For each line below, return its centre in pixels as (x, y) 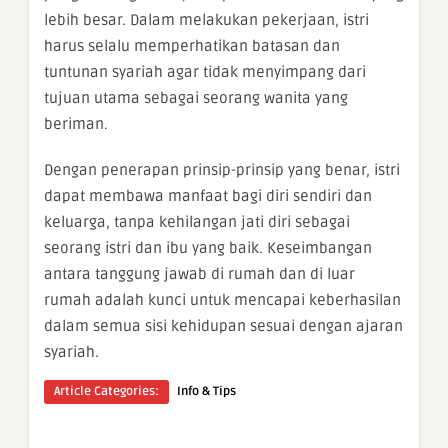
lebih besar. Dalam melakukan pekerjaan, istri (206, 20)
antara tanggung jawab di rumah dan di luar (199, 274)
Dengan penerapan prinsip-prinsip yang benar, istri (222, 170)
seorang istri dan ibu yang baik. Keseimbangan (208, 248)
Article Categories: (106, 392)
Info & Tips (206, 392)
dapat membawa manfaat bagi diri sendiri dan (208, 196)
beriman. (76, 124)
